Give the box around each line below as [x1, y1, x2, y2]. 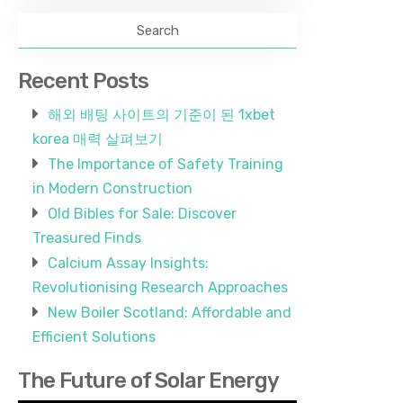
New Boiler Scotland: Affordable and [48, 304, 291, 321]
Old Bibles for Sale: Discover [48, 205, 237, 222]
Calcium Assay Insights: [48, 255, 209, 272]
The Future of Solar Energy [18, 368, 279, 393]
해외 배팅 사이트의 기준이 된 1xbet [48, 106, 275, 123]
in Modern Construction [32, 180, 193, 197]
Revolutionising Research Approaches [32, 279, 288, 296]
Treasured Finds [32, 229, 141, 246]
